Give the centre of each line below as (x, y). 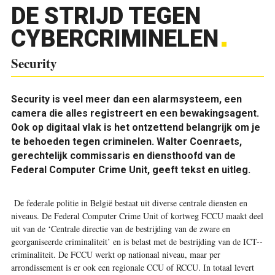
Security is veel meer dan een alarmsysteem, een (126, 99)
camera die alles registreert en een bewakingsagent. (135, 113)
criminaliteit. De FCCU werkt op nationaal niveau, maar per (115, 254)
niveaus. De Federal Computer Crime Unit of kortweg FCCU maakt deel (137, 215)
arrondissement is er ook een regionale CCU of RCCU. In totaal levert (132, 267)
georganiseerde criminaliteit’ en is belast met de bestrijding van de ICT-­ (137, 241)
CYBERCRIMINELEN (114, 39)
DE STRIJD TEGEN (106, 16)
